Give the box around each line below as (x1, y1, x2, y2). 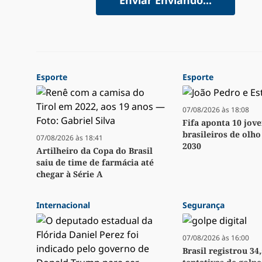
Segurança (182, 199, 225, 211)
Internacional (36, 199, 90, 211)
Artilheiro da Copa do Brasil (36, 145, 153, 157)
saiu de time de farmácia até (36, 157, 154, 168)
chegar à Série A (36, 168, 103, 180)
